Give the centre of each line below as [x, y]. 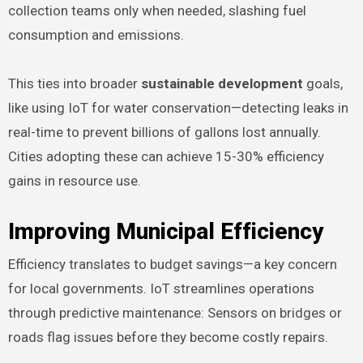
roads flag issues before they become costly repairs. [168, 337]
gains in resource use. [74, 181]
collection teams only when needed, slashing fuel [157, 11]
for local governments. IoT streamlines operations [161, 288]
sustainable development [222, 84]
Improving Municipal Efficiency [165, 232]
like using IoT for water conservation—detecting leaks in [178, 108]
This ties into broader [74, 84]
